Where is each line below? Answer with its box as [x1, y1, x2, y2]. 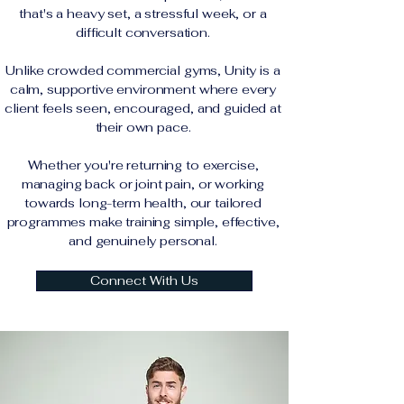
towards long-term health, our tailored [24, 195, 262, 211]
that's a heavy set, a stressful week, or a [19, 5, 267, 22]
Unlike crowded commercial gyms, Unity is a [5, 62, 280, 78]
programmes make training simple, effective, [6, 214, 280, 230]
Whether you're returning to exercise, [27, 157, 259, 173]
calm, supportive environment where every [9, 81, 277, 97]
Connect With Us [90, 272, 198, 289]
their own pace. [95, 119, 191, 135]
